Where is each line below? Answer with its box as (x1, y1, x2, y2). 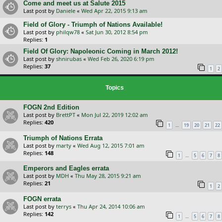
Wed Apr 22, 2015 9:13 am (81, 6, 147, 14)
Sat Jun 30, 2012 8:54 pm (86, 28, 148, 36)
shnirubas (56, 55, 82, 62)
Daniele (56, 6, 75, 14)
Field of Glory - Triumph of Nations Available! (23, 20, 163, 28)
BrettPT (56, 111, 75, 119)
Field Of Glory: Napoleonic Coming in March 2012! (23, 47, 178, 55)
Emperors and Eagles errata (23, 165, 109, 172)
